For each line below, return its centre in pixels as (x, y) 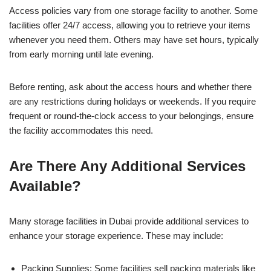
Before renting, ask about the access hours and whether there (130, 87)
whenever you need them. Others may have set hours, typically (134, 39)
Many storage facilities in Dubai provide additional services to (129, 221)
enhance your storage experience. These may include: (116, 235)
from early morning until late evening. (81, 54)
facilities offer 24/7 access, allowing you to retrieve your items (130, 25)
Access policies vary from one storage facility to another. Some (133, 10)
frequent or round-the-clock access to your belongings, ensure (131, 116)
